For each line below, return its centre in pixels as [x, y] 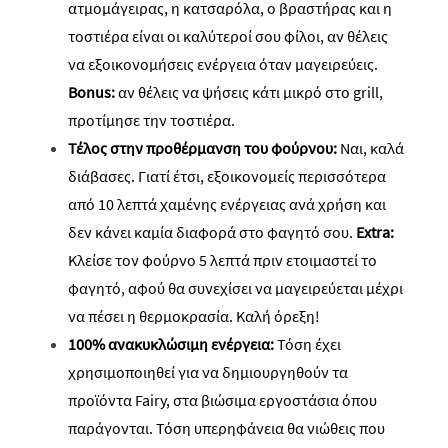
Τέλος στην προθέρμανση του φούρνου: [202, 148]
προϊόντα [101, 400]
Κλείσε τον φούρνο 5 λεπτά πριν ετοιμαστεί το [222, 260]
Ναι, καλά [370, 148]
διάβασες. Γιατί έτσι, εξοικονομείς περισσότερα [227, 176]
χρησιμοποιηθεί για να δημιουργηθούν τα [208, 372]
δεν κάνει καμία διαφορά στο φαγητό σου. [212, 232]
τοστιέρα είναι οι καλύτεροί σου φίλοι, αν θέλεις [228, 36]
